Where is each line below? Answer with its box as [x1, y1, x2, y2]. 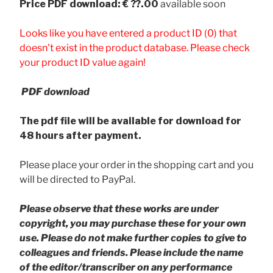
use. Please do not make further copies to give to [19, 232, 247, 244]
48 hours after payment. [19, 129, 141, 141]
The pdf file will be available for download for [19, 115, 241, 127]
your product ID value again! [19, 56, 146, 68]
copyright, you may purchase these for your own [19, 217, 246, 229]
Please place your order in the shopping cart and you [19, 158, 253, 171]
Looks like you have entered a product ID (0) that [19, 27, 237, 39]
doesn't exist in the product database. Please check [19, 41, 250, 54]
